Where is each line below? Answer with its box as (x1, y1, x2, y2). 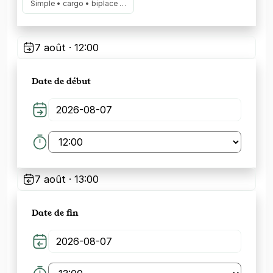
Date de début (32, 75, 91, 87)
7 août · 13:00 (35, 173, 99, 185)
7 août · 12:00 (35, 41, 99, 54)
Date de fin (32, 207, 79, 218)
